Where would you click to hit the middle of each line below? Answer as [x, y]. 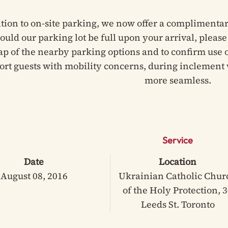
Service [178, 140]
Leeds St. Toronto [178, 204]
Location [178, 162]
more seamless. [178, 80]
